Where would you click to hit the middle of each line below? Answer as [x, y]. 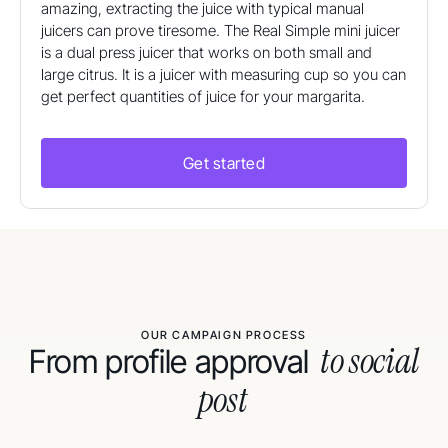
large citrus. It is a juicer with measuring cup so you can [223, 75]
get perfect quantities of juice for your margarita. [203, 97]
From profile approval [172, 362]
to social [370, 362]
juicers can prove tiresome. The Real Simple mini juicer [220, 31]
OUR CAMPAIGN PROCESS [224, 335]
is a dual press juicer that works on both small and [206, 53]
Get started [224, 163]
